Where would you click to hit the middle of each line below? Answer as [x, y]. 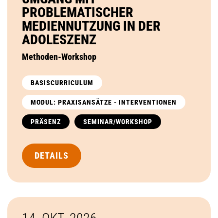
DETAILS [52, 155]
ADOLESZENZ [59, 39]
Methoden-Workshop [59, 56]
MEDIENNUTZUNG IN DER [91, 26]
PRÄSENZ [46, 121]
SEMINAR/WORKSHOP [118, 121]
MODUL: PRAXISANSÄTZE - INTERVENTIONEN [104, 102]
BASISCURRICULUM [62, 82]
